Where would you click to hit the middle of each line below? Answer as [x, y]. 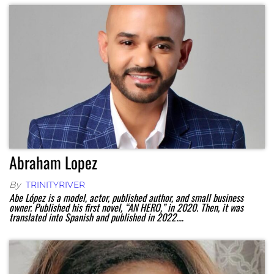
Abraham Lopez [53, 162]
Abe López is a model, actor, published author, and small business [126, 197]
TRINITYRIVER [55, 184]
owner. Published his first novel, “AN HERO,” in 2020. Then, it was [126, 207]
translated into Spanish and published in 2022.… [96, 217]
